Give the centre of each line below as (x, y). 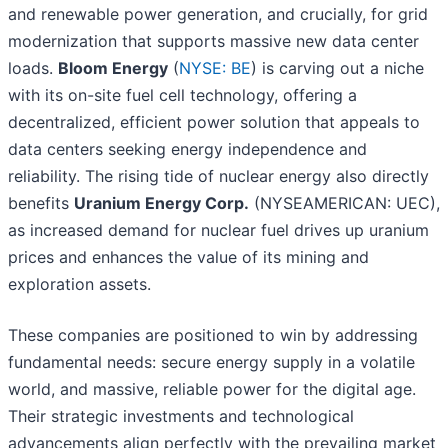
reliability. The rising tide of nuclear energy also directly (218, 176)
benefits (41, 203)
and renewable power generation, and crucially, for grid (218, 14)
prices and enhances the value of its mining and (188, 257)
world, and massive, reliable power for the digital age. (212, 389)
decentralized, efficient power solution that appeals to (214, 122)
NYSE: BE (215, 68)
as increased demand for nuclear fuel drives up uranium (218, 230)
